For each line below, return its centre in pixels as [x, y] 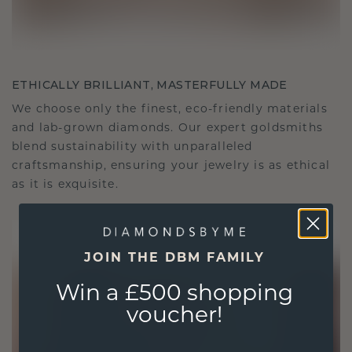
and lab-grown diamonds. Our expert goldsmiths [168, 128]
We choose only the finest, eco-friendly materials [170, 109]
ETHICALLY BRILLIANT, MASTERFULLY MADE [150, 84]
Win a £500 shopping [174, 294]
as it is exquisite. [65, 185]
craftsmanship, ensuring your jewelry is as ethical [171, 166]
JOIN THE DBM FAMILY [174, 258]
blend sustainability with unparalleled [132, 147]
